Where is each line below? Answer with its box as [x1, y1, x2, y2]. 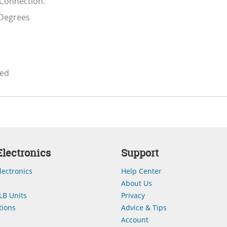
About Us [121, 178, 152, 188]
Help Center [121, 166, 162, 176]
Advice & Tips [121, 203, 167, 212]
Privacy [121, 191, 145, 200]
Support [121, 146, 159, 160]
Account [121, 215, 148, 224]
